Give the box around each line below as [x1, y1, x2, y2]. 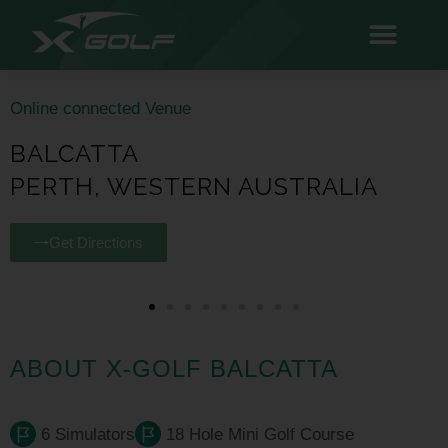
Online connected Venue [10, 99, 191, 118]
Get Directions [49, 234, 143, 251]
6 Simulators [41, 424, 135, 444]
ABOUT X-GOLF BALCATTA [10, 355, 338, 382]
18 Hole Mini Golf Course [166, 424, 354, 444]
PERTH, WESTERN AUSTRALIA [10, 172, 378, 201]
